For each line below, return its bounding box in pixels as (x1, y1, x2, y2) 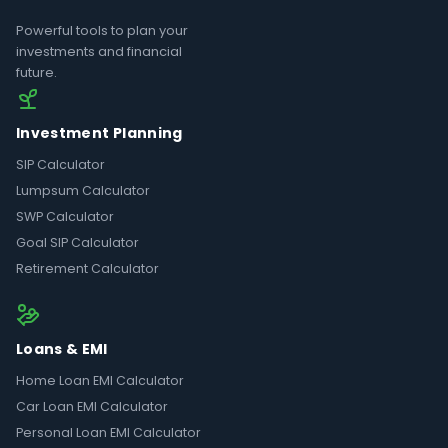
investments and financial (16, 42, 182, 62)
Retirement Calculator (16, 260, 159, 278)
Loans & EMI (16, 339, 108, 360)
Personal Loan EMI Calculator (16, 424, 201, 442)
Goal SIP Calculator (16, 234, 139, 252)
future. (16, 63, 57, 83)
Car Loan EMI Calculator (16, 398, 168, 416)
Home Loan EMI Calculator (16, 372, 184, 390)
